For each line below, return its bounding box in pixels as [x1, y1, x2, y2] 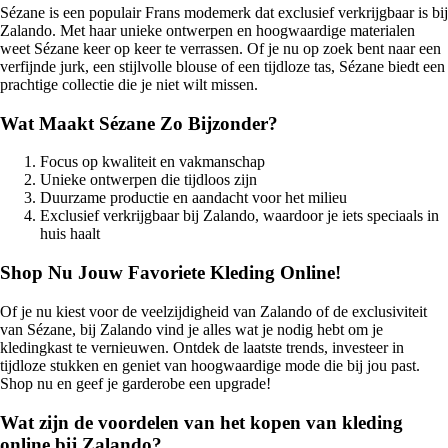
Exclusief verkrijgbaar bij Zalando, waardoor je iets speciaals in [40, 207, 439, 225]
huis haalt [40, 225, 100, 243]
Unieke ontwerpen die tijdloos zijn [40, 171, 257, 189]
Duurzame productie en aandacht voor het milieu [40, 189, 347, 207]
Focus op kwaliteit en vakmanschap [40, 153, 265, 171]
